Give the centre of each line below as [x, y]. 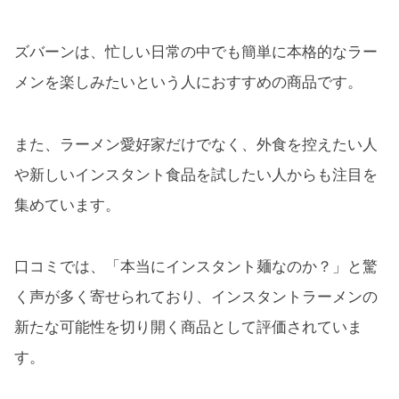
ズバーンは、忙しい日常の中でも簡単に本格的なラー [196, 52]
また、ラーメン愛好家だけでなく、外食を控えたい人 [196, 144]
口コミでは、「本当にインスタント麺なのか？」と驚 [196, 267]
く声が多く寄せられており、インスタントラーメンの [196, 297]
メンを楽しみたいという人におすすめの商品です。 [188, 82]
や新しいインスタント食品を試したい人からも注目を [196, 175]
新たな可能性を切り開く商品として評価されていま [188, 328]
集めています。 [67, 205]
